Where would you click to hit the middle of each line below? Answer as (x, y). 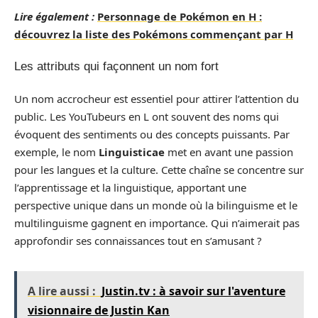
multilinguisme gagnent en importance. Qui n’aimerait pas (157, 223)
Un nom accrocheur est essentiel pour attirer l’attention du (157, 98)
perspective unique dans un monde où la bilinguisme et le (156, 205)
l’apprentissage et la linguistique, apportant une (130, 187)
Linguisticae (132, 152)
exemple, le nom (56, 152)
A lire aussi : (62, 291)
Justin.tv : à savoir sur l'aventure (193, 291)
